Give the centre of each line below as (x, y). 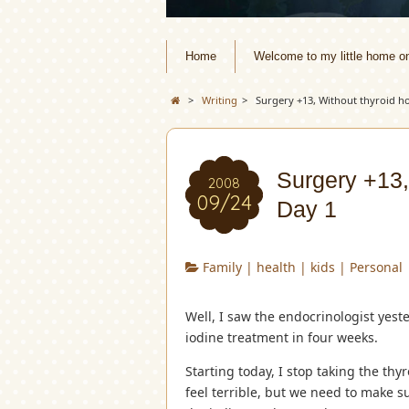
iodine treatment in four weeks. (282, 337)
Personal (377, 267)
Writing (219, 100)
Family (223, 267)
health (277, 267)
